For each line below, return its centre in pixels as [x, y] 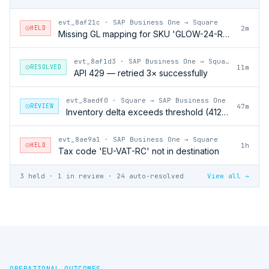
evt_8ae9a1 [79, 139]
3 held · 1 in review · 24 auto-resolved [102, 176]
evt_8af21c [79, 22]
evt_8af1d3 [95, 61]
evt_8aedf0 [87, 100]
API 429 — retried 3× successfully [141, 73]
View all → [228, 176]
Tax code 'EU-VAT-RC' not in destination [139, 151]
